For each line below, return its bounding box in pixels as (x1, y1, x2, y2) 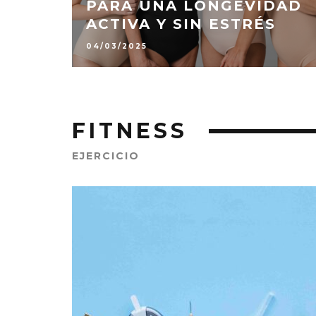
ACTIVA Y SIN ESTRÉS (86, 15, 276, 32)
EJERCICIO (72, 150, 140, 162)
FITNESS (72, 118, 188, 144)
